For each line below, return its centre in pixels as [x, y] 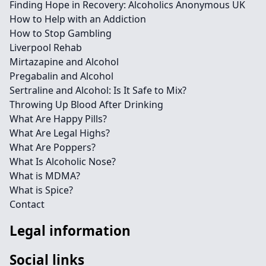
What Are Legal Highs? [60, 133]
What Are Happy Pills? [58, 119]
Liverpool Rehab [46, 47]
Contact [27, 204]
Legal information [70, 231]
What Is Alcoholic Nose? [63, 161]
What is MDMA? [45, 176]
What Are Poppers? [53, 147]
